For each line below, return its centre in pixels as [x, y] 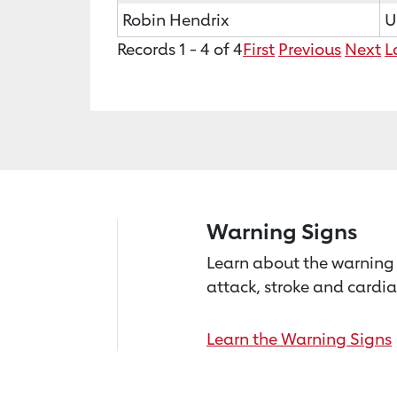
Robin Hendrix [176, 19]
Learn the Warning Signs [299, 339]
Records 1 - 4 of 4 [180, 49]
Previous [310, 49]
